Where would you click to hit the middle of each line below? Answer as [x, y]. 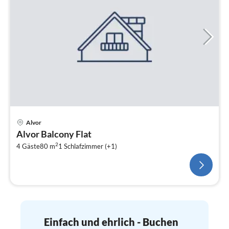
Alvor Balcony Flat [54, 134]
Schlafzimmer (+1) [90, 146]
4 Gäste [28, 146]
